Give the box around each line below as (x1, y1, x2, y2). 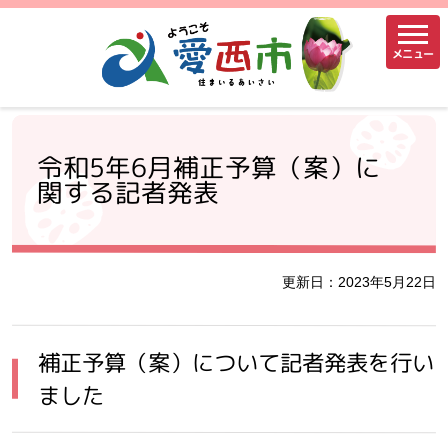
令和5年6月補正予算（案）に (36, 148, 382, 185)
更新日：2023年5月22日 (282, 274, 436, 290)
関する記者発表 (36, 173, 220, 210)
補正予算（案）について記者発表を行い (38, 346, 435, 378)
